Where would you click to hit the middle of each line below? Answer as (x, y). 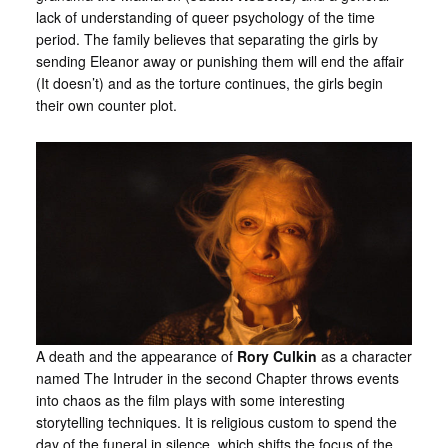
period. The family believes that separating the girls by (206, 39)
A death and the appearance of (136, 356)
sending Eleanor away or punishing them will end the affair (219, 61)
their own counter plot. (106, 105)
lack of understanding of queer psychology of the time (205, 17)
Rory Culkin (278, 356)
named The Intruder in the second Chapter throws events (217, 378)
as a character (366, 356)
